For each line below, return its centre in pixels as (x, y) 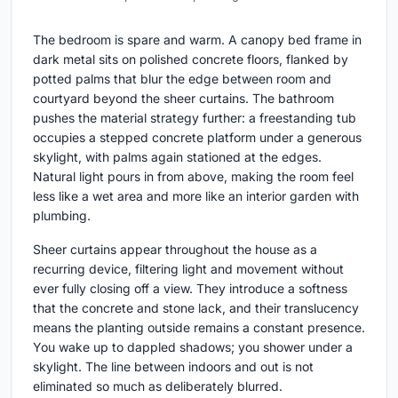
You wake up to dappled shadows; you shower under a (193, 347)
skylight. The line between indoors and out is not (173, 366)
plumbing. (62, 215)
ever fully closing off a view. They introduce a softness (190, 288)
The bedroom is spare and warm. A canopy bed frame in (197, 40)
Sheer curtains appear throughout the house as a (175, 249)
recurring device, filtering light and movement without (188, 269)
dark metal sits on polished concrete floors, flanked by (191, 59)
